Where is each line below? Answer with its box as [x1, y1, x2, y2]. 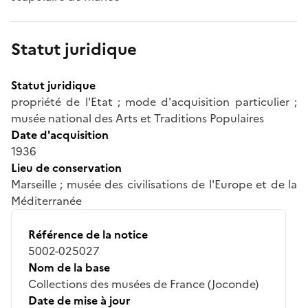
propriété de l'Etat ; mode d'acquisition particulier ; [11, 93, 297, 110]
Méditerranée [11, 192, 82, 209]
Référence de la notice [28, 225, 148, 243]
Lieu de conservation [11, 159, 122, 176]
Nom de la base [28, 258, 110, 276]
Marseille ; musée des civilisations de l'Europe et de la [11, 175, 297, 192]
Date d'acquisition [11, 126, 109, 143]
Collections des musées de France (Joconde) [28, 275, 258, 292]
